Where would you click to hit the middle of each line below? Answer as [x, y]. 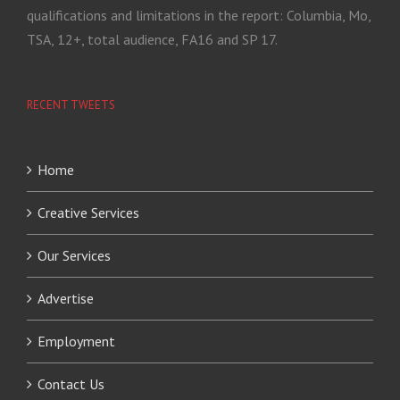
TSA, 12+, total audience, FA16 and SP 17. [152, 39]
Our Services [74, 255]
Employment [76, 341]
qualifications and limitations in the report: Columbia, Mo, [199, 15]
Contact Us [71, 383]
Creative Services [88, 212]
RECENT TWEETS [71, 104]
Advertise [66, 298]
